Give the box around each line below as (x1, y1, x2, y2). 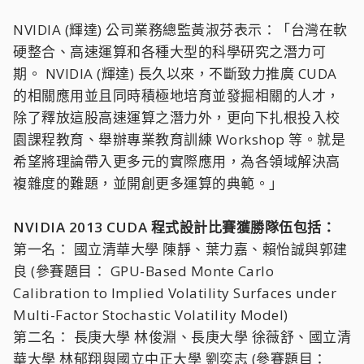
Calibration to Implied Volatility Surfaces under (13, 284, 336, 302)
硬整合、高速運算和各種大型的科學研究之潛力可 (13, 42, 326, 61)
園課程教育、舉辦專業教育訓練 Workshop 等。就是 (13, 130, 345, 149)
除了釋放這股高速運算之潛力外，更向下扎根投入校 (13, 108, 340, 127)
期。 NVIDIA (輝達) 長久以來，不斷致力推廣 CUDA (13, 64, 337, 83)
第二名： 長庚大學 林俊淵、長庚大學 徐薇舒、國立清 (13, 327, 351, 346)
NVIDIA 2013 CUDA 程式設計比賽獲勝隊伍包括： (13, 218, 336, 236)
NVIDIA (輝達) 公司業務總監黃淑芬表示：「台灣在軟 (13, 20, 348, 39)
